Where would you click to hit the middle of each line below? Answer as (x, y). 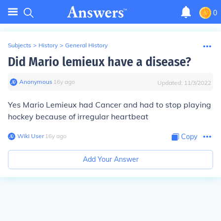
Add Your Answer (110, 159)
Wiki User (31, 136)
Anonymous (36, 82)
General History (86, 45)
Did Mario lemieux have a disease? (99, 62)
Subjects (19, 45)
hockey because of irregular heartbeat (78, 116)
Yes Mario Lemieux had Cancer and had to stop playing (110, 105)
